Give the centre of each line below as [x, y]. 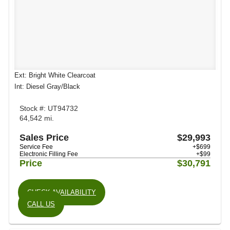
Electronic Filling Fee [49, 154]
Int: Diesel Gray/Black [47, 87]
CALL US [41, 204]
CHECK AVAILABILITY [62, 192]
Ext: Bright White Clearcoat [55, 75]
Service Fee [36, 147]
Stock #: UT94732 [49, 108]
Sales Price [44, 138]
